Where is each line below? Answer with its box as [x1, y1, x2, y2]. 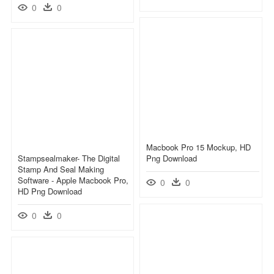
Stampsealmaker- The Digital [18, 152, 120, 164]
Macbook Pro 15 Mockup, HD [146, 141, 251, 153]
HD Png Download [18, 185, 82, 197]
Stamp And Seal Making [18, 163, 104, 175]
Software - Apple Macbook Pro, [18, 174, 128, 186]
